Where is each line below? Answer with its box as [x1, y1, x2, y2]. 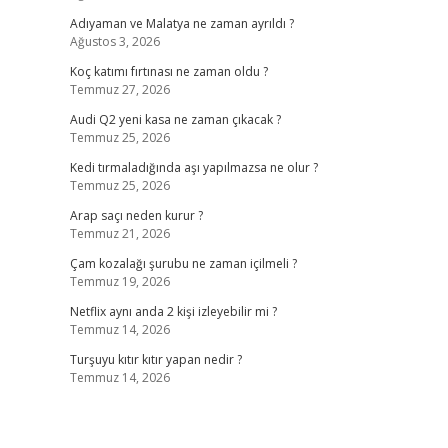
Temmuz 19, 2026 [69, 273, 170, 290]
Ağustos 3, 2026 [69, 33, 160, 50]
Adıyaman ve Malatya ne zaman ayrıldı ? [69, 15, 294, 32]
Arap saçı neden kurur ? [69, 207, 203, 224]
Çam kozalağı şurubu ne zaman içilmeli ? [69, 255, 297, 272]
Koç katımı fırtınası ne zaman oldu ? [69, 63, 268, 80]
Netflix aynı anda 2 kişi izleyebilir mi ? [69, 303, 277, 320]
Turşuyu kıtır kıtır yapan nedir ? [69, 351, 242, 368]
